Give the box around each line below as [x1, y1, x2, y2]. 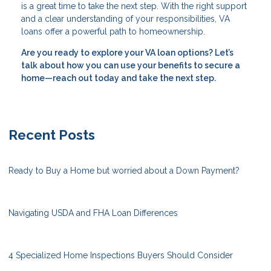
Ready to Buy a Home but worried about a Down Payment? [8, 166, 240, 176]
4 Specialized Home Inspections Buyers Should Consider [8, 250, 233, 261]
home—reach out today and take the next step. [21, 73, 216, 83]
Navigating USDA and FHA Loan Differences [8, 208, 178, 218]
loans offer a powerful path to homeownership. [21, 27, 205, 37]
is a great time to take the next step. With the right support [21, 1, 247, 11]
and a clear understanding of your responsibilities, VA [21, 14, 230, 24]
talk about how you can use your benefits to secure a [21, 60, 240, 71]
